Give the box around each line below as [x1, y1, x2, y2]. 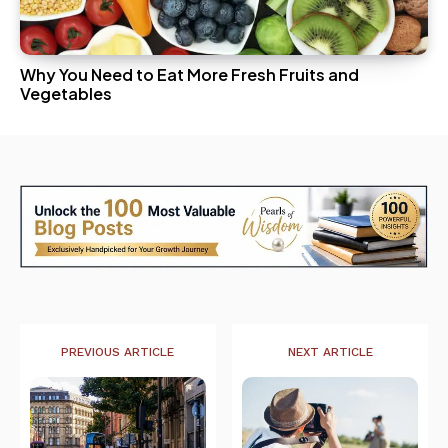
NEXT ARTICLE [287, 345, 373, 360]
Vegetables [20, 83, 112, 105]
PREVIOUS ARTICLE [61, 345, 175, 360]
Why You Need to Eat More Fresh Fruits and [20, 64, 359, 86]
